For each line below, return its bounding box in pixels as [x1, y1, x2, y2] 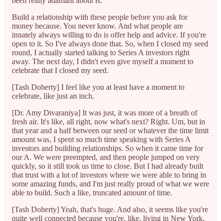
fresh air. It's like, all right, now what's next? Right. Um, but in [12, 117, 205, 126]
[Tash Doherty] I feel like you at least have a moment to [12, 82, 184, 91]
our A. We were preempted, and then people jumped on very [12, 152, 200, 161]
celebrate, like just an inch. [12, 91, 96, 100]
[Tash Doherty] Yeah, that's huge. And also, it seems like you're [12, 205, 208, 214]
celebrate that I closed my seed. [12, 66, 109, 74]
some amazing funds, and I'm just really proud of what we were [12, 179, 209, 188]
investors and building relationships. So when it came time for [12, 144, 203, 152]
